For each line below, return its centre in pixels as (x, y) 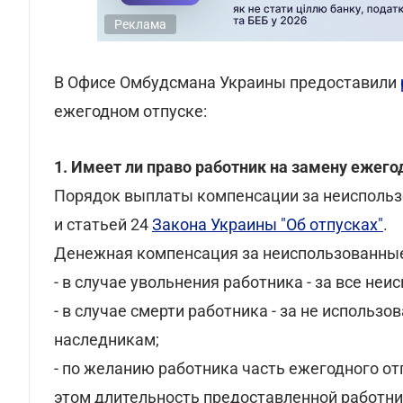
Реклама (140, 24)
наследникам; (107, 340)
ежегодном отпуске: (130, 111)
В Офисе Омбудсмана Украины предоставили (227, 82)
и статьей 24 (103, 224)
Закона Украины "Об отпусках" (268, 224)
